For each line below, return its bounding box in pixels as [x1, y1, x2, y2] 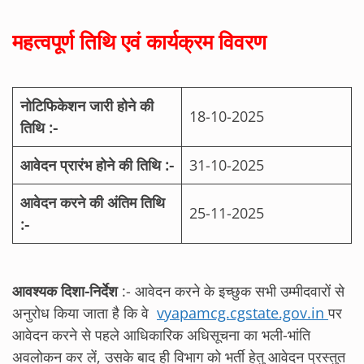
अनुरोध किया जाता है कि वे [12, 302, 157, 323]
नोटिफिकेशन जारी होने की [20, 95, 154, 115]
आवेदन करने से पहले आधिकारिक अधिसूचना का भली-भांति [12, 324, 310, 344]
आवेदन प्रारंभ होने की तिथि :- [20, 154, 174, 175]
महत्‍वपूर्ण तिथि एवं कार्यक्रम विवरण [12, 27, 266, 56]
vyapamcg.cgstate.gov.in [157, 302, 328, 323]
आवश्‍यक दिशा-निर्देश [12, 280, 118, 301]
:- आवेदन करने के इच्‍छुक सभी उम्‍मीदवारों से [118, 280, 344, 301]
